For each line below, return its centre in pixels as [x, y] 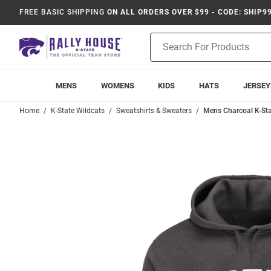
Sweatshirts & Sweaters [154, 111]
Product [165, 39]
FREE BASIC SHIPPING [62, 12]
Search [163, 51]
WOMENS [117, 86]
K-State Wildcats [78, 111]
